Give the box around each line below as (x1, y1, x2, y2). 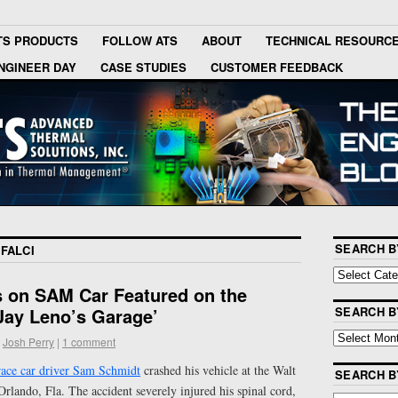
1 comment (62, 333, 115, 349)
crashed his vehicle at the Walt (140, 361, 296, 378)
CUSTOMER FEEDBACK (211, 58, 343, 76)
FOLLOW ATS (102, 32, 178, 50)
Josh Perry (3, 333, 54, 349)
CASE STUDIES (100, 58, 187, 76)
